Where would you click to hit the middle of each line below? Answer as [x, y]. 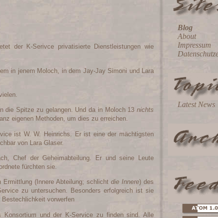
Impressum [194, 45]
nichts [145, 110]
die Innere [125, 182]
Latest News [196, 104]
